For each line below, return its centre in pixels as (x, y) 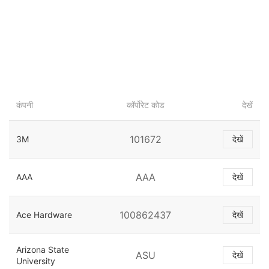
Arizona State (43, 250)
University (36, 261)
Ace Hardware (44, 215)
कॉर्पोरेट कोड (145, 105)
